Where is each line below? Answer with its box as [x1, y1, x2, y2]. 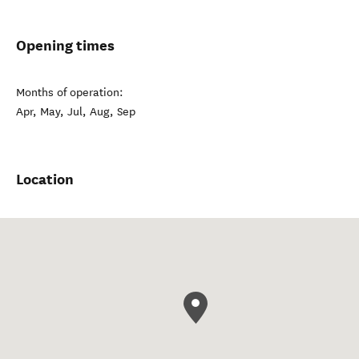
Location [16, 170, 74, 188]
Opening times [16, 36, 115, 54]
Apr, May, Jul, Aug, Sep [16, 105, 135, 119]
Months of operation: [16, 86, 123, 99]
